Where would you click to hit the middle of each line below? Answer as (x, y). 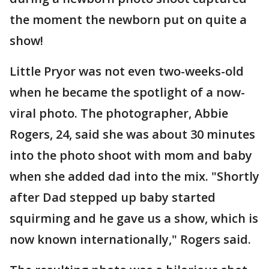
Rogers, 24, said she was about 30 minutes (132, 134)
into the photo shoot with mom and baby (131, 155)
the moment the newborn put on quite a (128, 20)
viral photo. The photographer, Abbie (119, 113)
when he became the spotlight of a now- (127, 92)
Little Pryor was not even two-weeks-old (127, 71)
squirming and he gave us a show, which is (134, 218)
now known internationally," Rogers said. (130, 239)
